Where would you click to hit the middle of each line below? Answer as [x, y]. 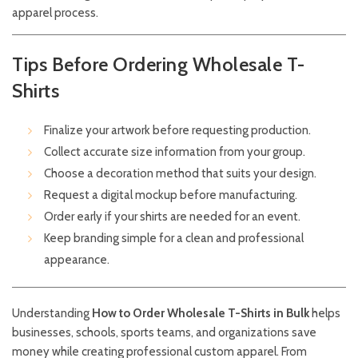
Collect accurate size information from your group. [175, 152]
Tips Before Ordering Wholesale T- [159, 65]
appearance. [77, 260]
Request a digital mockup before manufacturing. [171, 195]
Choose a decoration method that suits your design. [180, 174]
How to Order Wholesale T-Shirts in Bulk [201, 314]
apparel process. [55, 13]
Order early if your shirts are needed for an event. [172, 217]
